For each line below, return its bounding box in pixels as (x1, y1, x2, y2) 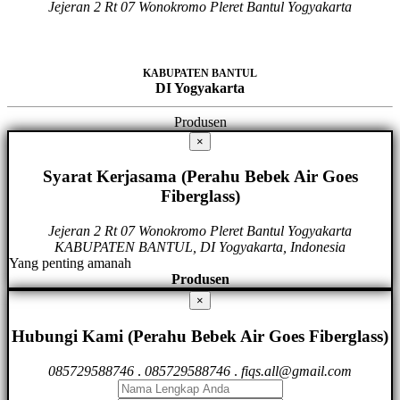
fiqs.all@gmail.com (241, 362, 352, 379)
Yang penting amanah (9, 255, 131, 271)
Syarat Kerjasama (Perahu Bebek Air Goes (42, 167, 358, 187)
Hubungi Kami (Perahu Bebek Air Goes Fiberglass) (12, 326, 388, 346)
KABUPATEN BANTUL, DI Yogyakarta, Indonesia (54, 239, 346, 255)
